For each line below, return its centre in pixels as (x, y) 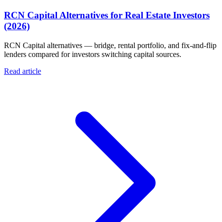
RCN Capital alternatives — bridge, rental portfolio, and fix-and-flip (110, 45)
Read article (23, 71)
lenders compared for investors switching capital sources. (93, 54)
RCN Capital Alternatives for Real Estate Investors (107, 15)
